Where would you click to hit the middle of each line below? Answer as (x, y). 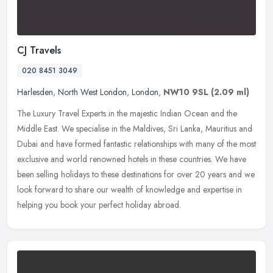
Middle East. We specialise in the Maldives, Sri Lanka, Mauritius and (135, 129)
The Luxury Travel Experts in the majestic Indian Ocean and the (127, 114)
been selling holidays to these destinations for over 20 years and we (136, 175)
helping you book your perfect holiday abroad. (99, 205)
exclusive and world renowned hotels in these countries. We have (132, 159)
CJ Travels (39, 51)
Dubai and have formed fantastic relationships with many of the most (136, 144)
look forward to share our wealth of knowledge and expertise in (129, 190)
